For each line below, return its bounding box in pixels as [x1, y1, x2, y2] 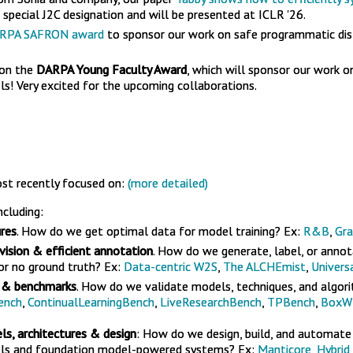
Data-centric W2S [124, 258, 217, 274]
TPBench [267, 294, 315, 310]
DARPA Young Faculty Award [36, 61, 187, 77]
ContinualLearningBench [28, 294, 154, 310]
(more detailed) [128, 175, 208, 191]
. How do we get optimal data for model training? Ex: [17, 223, 303, 239]
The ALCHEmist [223, 258, 306, 274]
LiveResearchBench [160, 294, 262, 310]
